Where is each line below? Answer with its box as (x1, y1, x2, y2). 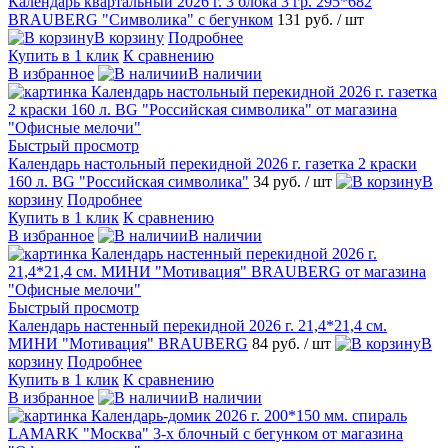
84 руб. (252, 335, 304, 353)
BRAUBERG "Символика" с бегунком (8, 11, 273, 29)
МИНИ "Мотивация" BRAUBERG (8, 335, 248, 353)
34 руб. (253, 173, 305, 191)
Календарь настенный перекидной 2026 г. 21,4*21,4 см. (8, 317, 387, 335)
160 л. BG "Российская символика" (8, 173, 249, 191)
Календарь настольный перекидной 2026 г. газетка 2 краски (8, 155, 417, 173)
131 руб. (277, 11, 337, 29)
